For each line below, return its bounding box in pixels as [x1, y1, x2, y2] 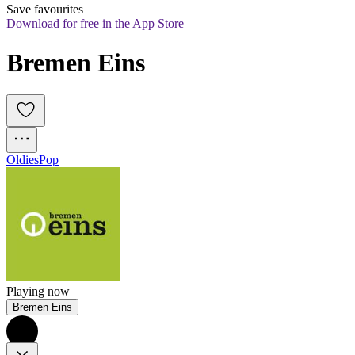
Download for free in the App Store [6, 17, 184, 31]
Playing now [6, 284, 70, 299]
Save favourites [6, 2, 83, 17]
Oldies [6, 153, 39, 167]
